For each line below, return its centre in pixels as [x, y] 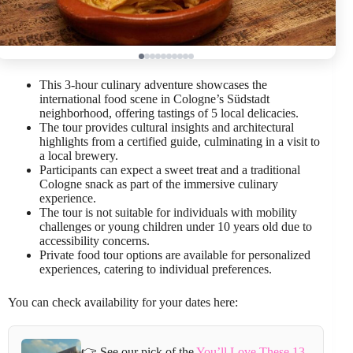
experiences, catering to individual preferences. [156, 269]
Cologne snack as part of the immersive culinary [159, 184]
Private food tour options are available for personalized [175, 255]
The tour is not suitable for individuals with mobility [168, 212]
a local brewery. [79, 155]
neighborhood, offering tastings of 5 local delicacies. [169, 113]
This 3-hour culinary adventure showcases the [153, 84]
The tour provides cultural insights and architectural [167, 127]
